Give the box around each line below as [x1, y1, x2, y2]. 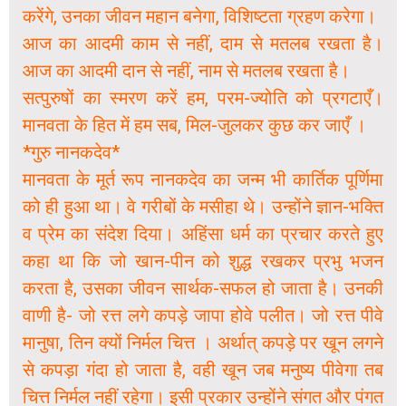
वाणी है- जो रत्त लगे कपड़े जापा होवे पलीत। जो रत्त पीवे [23, 304, 383, 327]
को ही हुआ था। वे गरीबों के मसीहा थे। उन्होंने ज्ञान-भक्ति [23, 196, 383, 218]
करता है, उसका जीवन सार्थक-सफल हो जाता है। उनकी [23, 277, 383, 300]
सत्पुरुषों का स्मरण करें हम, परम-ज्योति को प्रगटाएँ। [23, 87, 383, 110]
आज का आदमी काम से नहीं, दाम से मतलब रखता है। [23, 33, 383, 55]
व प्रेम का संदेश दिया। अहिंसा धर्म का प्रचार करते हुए [23, 223, 383, 246]
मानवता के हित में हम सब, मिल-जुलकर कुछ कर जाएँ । [23, 114, 366, 137]
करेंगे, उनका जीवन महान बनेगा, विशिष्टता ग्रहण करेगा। [23, 5, 376, 28]
